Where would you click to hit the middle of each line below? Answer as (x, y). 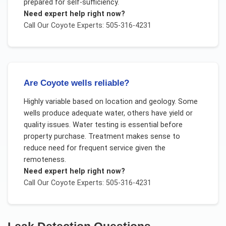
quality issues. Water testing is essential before (103, 125)
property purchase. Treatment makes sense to (102, 137)
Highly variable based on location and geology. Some (110, 102)
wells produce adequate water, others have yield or (108, 114)
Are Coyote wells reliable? (76, 83)
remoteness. (45, 160)
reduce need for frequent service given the (94, 148)
